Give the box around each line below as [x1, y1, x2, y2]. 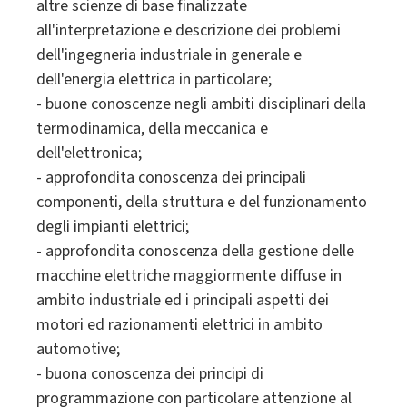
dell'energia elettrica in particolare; [36, 68, 272, 92]
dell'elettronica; [36, 142, 142, 165]
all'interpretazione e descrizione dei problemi [36, 19, 341, 43]
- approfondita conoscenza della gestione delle [36, 240, 354, 263]
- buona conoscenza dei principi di [36, 362, 263, 386]
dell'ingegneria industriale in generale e [36, 44, 302, 67]
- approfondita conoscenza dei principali [36, 166, 306, 190]
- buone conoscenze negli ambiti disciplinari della [36, 93, 366, 116]
